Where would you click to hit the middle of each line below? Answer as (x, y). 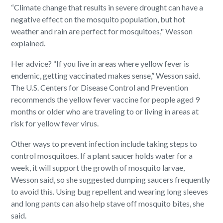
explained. (28, 43)
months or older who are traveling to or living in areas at (105, 111)
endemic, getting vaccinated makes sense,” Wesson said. (106, 76)
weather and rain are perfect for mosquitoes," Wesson (102, 31)
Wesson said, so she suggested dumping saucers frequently (111, 180)
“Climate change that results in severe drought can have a (107, 7)
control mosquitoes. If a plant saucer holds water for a (102, 156)
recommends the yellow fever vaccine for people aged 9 (106, 100)
